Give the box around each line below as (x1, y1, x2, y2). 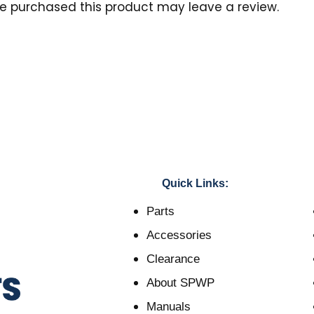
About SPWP (146, 276, 214, 290)
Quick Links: (162, 177, 229, 190)
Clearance (146, 252, 200, 266)
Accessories (146, 228, 212, 243)
